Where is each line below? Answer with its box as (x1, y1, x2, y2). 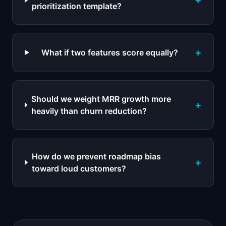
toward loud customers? (31, 163, 126, 174)
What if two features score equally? (41, 47, 179, 58)
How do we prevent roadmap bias (31, 151, 161, 161)
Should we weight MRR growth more (31, 94, 171, 104)
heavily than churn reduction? (31, 106, 147, 116)
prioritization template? (31, 1, 122, 11)
